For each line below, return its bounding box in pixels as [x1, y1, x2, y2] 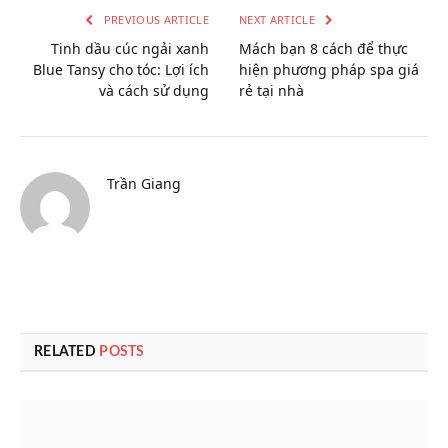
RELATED [34, 345, 100, 360]
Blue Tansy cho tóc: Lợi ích [33, 60, 209, 80]
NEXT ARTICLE [239, 12, 319, 28]
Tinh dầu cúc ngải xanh [51, 39, 209, 59]
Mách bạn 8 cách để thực [239, 39, 408, 59]
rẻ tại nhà [239, 81, 304, 101]
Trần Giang [107, 174, 181, 194]
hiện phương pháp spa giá [239, 60, 419, 80]
